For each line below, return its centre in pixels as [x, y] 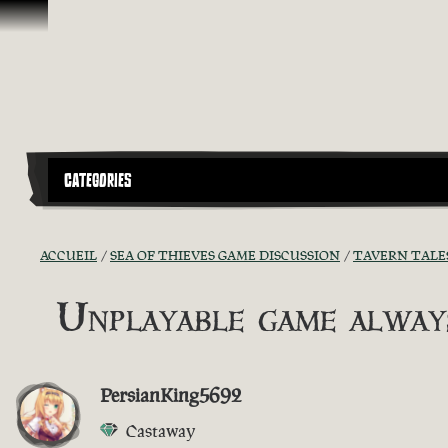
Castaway [160, 430]
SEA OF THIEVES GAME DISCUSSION [225, 255]
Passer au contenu [72, 19]
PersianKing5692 [171, 394]
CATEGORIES [98, 180]
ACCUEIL [68, 255]
